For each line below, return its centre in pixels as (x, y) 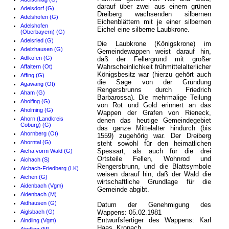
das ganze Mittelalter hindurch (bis (154, 128)
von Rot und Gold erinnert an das (154, 105)
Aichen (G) (34, 177)
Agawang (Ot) (38, 84)
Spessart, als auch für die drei (154, 151)
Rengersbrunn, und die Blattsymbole (154, 167)
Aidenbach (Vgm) (42, 186)
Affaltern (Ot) (37, 67)
